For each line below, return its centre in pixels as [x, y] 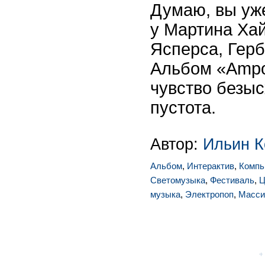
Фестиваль [232, 180]
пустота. [183, 108]
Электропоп [209, 194]
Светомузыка [178, 180]
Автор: [177, 144]
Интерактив [211, 166]
